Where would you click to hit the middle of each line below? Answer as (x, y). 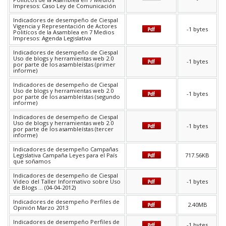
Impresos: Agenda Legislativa (52, 38)
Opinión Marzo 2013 (41, 208)
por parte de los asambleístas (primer (64, 65)
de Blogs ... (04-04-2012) (44, 188)
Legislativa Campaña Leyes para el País (65, 155)
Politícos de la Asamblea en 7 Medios (64, 32)
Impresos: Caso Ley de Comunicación (65, 6)
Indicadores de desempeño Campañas (66, 149)
